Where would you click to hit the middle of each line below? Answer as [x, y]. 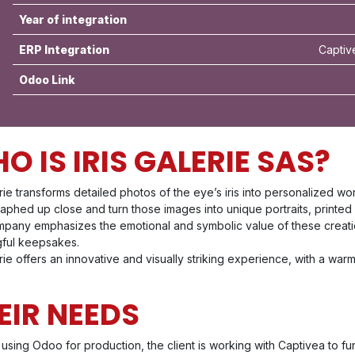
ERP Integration [64, 50]
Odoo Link [47, 80]
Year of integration [73, 19]
